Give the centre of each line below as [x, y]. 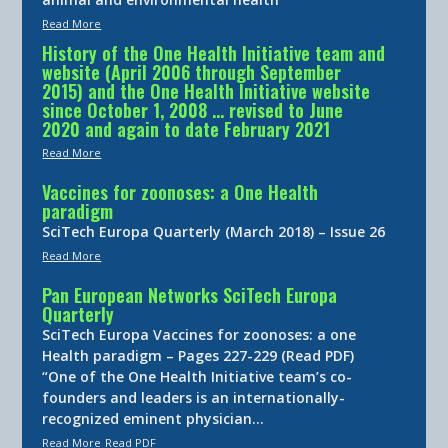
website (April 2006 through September [192, 71]
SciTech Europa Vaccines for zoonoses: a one [199, 334]
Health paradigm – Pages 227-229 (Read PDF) [198, 355]
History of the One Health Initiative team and [214, 52]
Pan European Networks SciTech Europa [190, 294]
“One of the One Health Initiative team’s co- [197, 376]
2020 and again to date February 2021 [186, 128]
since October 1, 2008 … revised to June [193, 109]
